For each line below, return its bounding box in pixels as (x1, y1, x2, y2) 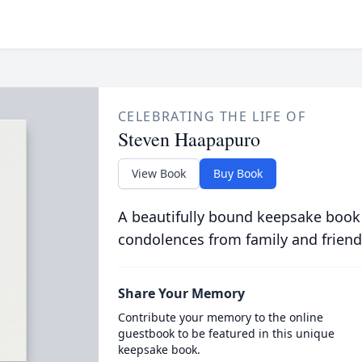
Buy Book (213, 166, 263, 181)
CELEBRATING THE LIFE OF (117, 107, 306, 125)
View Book (131, 166, 186, 181)
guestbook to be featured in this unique (117, 326, 335, 341)
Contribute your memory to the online (117, 309, 323, 325)
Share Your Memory (117, 284, 245, 302)
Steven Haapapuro (117, 126, 260, 152)
